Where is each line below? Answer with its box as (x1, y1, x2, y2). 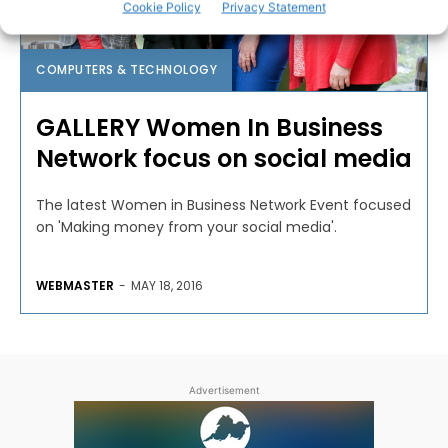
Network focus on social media (36, 141, 412, 175)
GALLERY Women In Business (36, 110, 383, 144)
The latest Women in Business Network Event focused (36, 194, 353, 215)
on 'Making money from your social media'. (36, 216, 337, 237)
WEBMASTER (36, 276, 114, 294)
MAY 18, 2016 (131, 276, 203, 294)
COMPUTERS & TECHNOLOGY (36, 60, 217, 78)
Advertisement (188, 383, 260, 396)
